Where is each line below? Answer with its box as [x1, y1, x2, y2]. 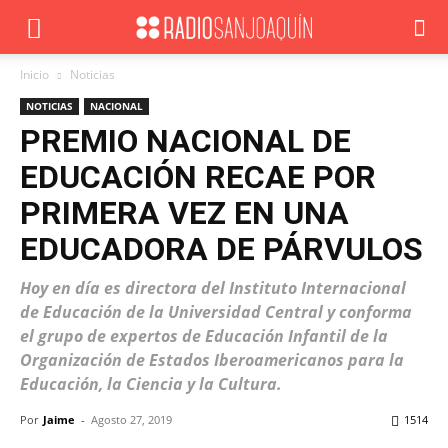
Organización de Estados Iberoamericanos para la [20, 349, 404, 371]
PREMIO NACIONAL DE [20, 122, 351, 160]
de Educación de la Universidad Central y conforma [20, 301, 412, 323]
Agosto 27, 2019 [91, 412, 172, 427]
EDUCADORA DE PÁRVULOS [20, 230, 423, 268]
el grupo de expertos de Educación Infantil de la [20, 325, 388, 347]
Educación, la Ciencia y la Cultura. [20, 373, 282, 395]
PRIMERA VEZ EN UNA [20, 194, 349, 232]
